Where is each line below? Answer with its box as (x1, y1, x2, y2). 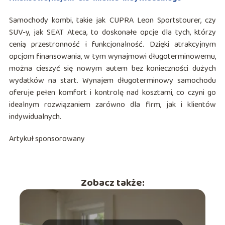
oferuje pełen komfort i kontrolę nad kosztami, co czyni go (9, 86, 216, 99)
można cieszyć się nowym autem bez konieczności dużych (9, 62, 216, 75)
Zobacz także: (80, 174, 145, 191)
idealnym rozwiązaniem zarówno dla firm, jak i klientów (9, 98, 216, 111)
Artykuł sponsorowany (9, 132, 85, 145)
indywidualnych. (9, 110, 61, 123)
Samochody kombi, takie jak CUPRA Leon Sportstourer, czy (9, 14, 216, 27)
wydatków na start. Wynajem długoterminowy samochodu (9, 74, 216, 87)
